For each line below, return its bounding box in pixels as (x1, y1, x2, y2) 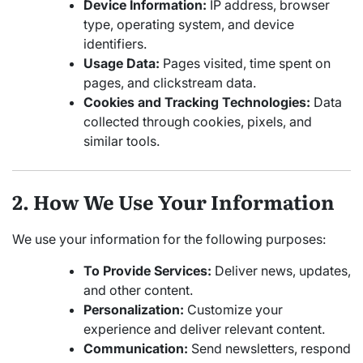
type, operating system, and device (83, 16, 294, 33)
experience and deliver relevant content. (83, 320, 325, 337)
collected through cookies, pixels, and (83, 113, 312, 130)
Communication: (83, 340, 188, 357)
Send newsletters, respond (188, 340, 351, 357)
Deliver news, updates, (211, 262, 351, 279)
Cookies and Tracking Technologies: (83, 94, 310, 111)
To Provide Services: (83, 262, 211, 279)
